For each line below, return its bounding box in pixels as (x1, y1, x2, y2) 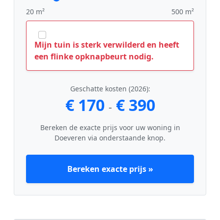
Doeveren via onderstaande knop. (55, 133, 165, 142)
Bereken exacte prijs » (67, 163, 153, 174)
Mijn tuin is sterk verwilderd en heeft (34, 39, 179, 50)
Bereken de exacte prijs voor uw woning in (40, 122, 180, 132)
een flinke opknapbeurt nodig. (34, 51, 154, 62)
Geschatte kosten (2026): (70, 83, 150, 93)
